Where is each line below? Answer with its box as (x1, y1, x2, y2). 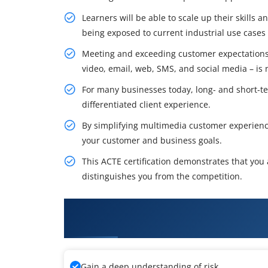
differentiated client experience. (82, 98, 211, 110)
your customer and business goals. (82, 134, 222, 146)
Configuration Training (64, 214, 207, 233)
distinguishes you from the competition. (82, 170, 242, 182)
